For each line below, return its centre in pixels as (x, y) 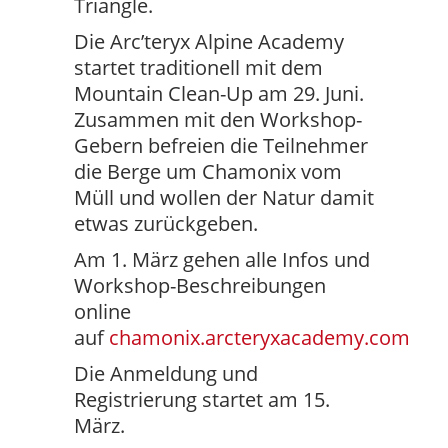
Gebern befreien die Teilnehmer (221, 145)
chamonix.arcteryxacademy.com (259, 337)
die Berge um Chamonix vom (208, 171)
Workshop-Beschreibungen (200, 285)
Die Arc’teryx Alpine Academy (209, 41)
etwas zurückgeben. (166, 223)
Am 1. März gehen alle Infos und (222, 259)
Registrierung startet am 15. (202, 399)
